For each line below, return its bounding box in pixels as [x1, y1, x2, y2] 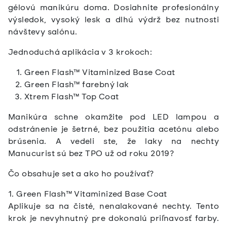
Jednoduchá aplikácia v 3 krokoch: [8, 47, 153, 57]
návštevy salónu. [8, 27, 78, 37]
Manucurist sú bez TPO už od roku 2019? [8, 148, 174, 159]
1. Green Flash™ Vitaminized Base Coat [8, 189, 167, 199]
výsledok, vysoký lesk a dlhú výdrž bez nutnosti [8, 15, 219, 25]
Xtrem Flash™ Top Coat [24, 92, 119, 102]
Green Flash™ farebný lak [24, 80, 129, 90]
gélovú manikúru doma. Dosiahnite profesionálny [8, 3, 219, 13]
